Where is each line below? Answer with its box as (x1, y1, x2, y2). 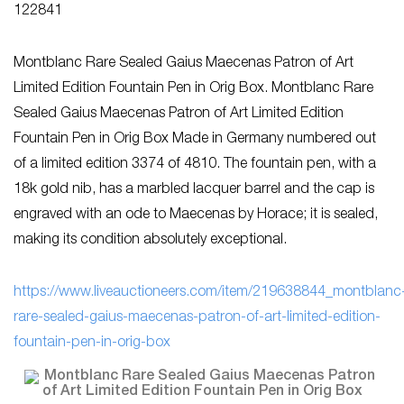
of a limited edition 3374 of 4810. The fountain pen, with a (14, 158, 376, 172)
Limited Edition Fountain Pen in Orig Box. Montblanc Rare (14, 82, 373, 96)
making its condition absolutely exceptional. (14, 234, 287, 248)
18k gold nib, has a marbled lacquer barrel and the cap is (14, 183, 374, 197)
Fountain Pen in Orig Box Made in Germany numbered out (14, 133, 376, 147)
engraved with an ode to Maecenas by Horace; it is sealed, (14, 208, 378, 223)
